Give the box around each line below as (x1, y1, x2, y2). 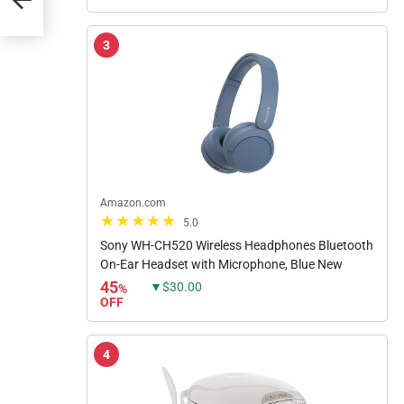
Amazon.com (100, 196, 166, 209)
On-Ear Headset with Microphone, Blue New (100, 256, 343, 271)
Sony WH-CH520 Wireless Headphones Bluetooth (100, 237, 373, 252)
